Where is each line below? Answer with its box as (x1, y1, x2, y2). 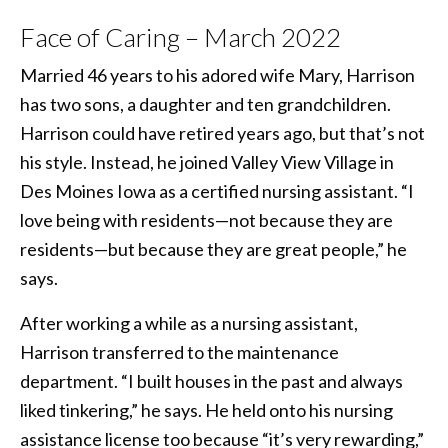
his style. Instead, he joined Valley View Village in (20, 150, 394, 173)
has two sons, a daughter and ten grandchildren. (20, 92, 391, 115)
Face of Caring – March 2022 (20, 20, 341, 53)
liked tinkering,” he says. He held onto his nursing (20, 398, 393, 421)
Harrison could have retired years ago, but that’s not (20, 121, 425, 144)
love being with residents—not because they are (20, 208, 393, 231)
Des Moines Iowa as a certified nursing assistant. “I (20, 179, 414, 202)
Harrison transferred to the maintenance (20, 340, 339, 363)
